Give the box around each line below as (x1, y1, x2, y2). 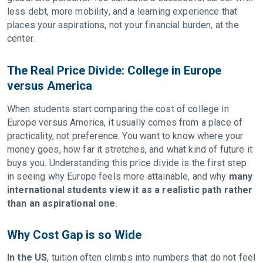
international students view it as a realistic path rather (7, 184, 253, 195)
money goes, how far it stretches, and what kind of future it (7, 144, 252, 155)
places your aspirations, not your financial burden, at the (7, 19, 239, 31)
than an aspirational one (7, 198, 116, 209)
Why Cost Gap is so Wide (7, 228, 144, 242)
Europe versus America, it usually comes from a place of (7, 117, 243, 128)
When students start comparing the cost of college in (7, 103, 229, 114)
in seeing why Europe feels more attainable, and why (7, 171, 229, 182)
